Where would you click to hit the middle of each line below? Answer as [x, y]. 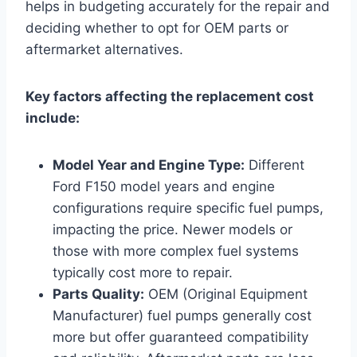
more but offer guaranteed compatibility [180, 337]
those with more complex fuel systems [176, 251]
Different [275, 165]
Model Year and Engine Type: [149, 165]
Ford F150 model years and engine [164, 186]
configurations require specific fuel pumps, [188, 208]
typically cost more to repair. [143, 272]
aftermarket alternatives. [104, 49]
